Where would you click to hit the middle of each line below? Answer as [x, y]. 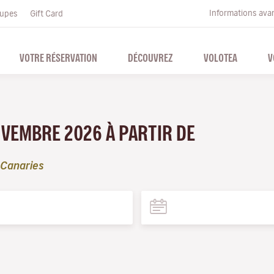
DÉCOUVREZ [150, 57]
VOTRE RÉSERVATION [58, 57]
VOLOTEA [220, 57]
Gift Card [46, 13]
